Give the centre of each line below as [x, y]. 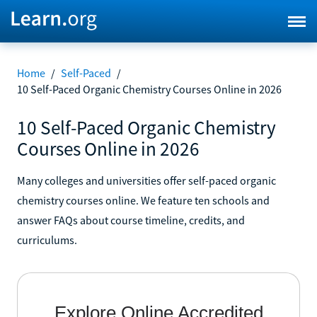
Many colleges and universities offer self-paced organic [146, 180]
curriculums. [47, 240]
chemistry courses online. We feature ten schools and [143, 200]
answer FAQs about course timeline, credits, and [131, 220]
